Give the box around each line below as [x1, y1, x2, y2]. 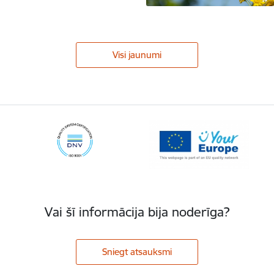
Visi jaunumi [113, 49, 161, 61]
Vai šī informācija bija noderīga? [45, 204, 229, 221]
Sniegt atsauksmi [102, 246, 172, 258]
